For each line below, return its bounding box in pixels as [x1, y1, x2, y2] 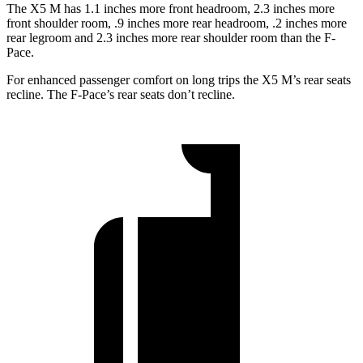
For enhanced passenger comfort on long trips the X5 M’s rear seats [6, 73, 351, 88]
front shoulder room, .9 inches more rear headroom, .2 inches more [6, 16, 347, 31]
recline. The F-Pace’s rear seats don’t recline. [6, 88, 235, 102]
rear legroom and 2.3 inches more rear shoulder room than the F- [6, 31, 335, 45]
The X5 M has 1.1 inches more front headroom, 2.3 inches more [6, 2, 335, 16]
